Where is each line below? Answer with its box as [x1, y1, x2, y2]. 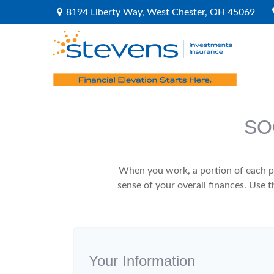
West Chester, [146, 7, 207, 17]
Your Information [89, 253, 195, 269]
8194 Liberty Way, [65, 7, 147, 17]
